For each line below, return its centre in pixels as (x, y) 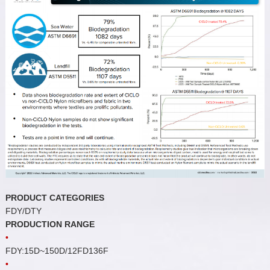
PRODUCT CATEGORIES (55, 197)
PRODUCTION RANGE (50, 224)
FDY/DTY (23, 211)
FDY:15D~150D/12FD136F (57, 250)
